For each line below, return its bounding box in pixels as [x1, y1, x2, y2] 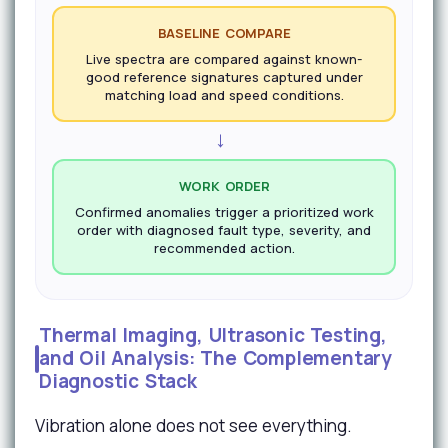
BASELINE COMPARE [157, 24, 291, 42]
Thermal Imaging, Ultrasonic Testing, [39, 322, 387, 348]
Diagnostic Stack [39, 368, 197, 394]
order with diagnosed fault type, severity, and [77, 221, 371, 239]
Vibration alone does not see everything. [35, 414, 352, 437]
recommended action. [153, 239, 295, 257]
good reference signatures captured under [85, 68, 363, 86]
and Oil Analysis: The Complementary [39, 345, 392, 371]
